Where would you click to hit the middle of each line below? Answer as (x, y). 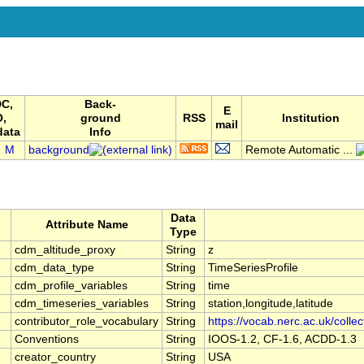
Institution (310, 119)
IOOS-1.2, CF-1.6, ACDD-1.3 (282, 340)
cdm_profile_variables (71, 286)
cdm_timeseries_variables (82, 304)
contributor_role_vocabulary (87, 322)
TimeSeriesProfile (253, 268)
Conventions (47, 340)
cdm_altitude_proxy (65, 250)
